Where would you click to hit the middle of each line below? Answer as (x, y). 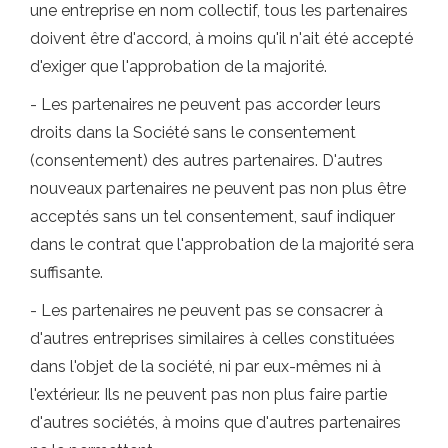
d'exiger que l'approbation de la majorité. (178, 66)
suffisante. (66, 272)
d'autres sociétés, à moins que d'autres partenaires (215, 422)
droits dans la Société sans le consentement (193, 132)
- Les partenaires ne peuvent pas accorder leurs (205, 104)
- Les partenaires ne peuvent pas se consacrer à (206, 310)
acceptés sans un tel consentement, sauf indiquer (212, 216)
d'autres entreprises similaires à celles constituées (212, 338)
